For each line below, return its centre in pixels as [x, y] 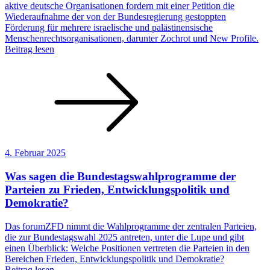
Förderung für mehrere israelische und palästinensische [109, 28]
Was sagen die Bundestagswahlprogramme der [120, 176]
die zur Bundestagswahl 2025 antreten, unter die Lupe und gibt [124, 237]
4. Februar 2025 [35, 153]
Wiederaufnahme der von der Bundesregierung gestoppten [115, 17]
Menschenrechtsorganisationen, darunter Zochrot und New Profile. [132, 39]
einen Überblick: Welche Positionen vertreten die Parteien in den [127, 248]
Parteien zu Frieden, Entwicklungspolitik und [117, 189]
